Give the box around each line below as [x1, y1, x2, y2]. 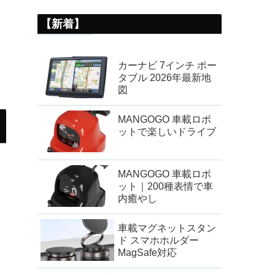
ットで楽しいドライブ [118, 126, 216, 137]
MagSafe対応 [118, 247, 177, 258]
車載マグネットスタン [118, 222, 216, 233]
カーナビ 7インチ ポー [118, 60, 217, 71]
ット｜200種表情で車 [118, 180, 213, 192]
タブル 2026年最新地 [118, 72, 211, 83]
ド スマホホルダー [118, 234, 199, 246]
